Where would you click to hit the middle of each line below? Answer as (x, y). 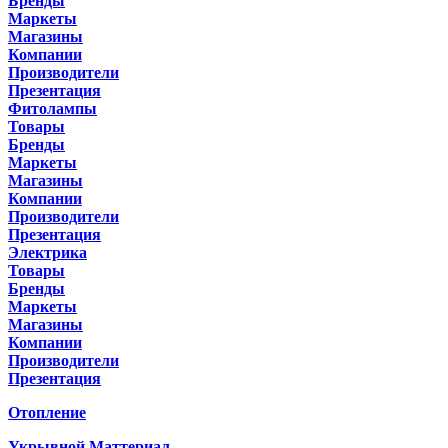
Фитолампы (52, 108)
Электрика (47, 252)
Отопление (47, 412)
